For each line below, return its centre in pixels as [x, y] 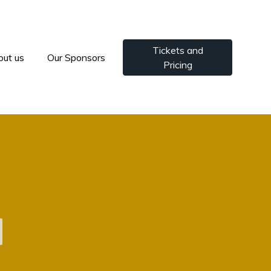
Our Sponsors [77, 57]
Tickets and [178, 50]
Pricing [178, 64]
